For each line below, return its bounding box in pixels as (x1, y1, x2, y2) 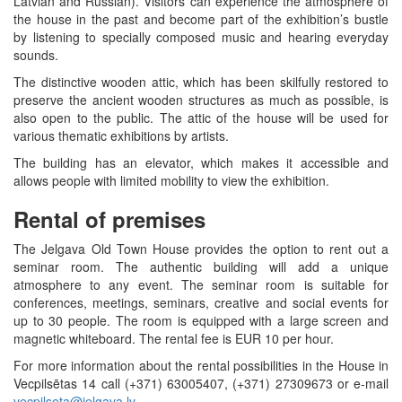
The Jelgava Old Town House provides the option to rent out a (13, 239, 389, 258)
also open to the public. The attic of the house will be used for (13, 108, 389, 127)
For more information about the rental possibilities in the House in (13, 355, 389, 374)
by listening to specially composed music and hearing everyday (13, 27, 389, 46)
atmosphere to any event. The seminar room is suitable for (13, 275, 389, 293)
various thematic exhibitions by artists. (13, 126, 229, 144)
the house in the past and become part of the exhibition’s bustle (13, 9, 389, 28)
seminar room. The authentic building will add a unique (13, 257, 389, 275)
